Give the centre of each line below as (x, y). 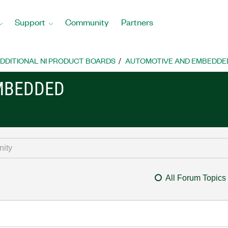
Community (87, 22)
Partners (137, 22)
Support (30, 22)
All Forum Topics (195, 178)
